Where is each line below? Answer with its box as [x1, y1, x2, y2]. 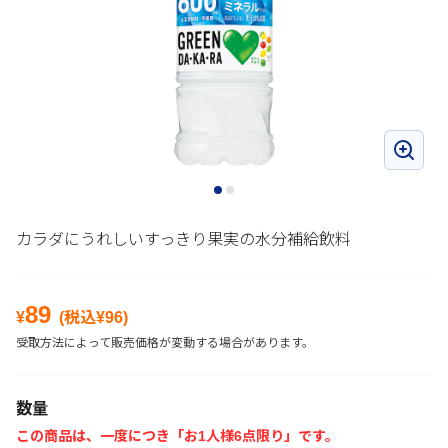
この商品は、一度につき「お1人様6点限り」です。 [16, 428, 339, 444]
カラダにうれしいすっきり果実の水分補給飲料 [16, 231, 351, 248]
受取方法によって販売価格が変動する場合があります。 [16, 336, 314, 350]
